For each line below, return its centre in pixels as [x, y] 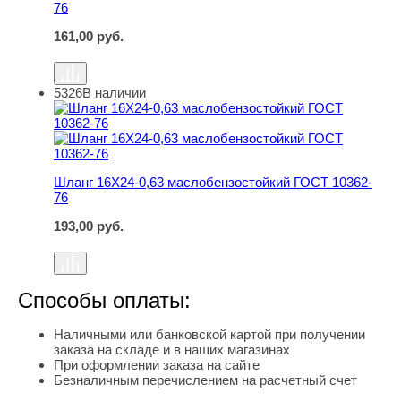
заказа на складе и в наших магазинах [172, 350]
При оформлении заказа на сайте [157, 365]
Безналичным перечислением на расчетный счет [205, 380]
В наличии [114, 93]
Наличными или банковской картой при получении [209, 335]
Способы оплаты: [104, 301]
